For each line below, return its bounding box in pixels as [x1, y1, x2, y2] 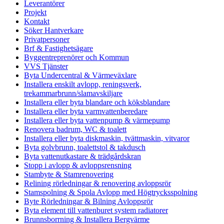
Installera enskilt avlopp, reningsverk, [24, 80, 141, 89]
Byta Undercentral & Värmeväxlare [24, 71, 136, 80]
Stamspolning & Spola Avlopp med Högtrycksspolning [24, 188, 197, 197]
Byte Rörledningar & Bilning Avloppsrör [24, 197, 153, 206]
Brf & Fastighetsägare [24, 44, 93, 53]
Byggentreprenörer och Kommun [24, 53, 129, 62]
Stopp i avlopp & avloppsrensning [24, 161, 131, 170]
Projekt [24, 8, 46, 17]
